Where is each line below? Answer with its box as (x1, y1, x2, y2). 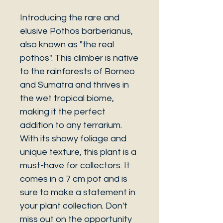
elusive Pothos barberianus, (20, 26, 133, 36)
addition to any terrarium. (20, 120, 122, 130)
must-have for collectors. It (20, 161, 130, 170)
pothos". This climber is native (20, 53, 138, 63)
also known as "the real (20, 40, 114, 49)
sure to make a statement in (20, 188, 135, 197)
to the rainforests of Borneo (20, 67, 135, 76)
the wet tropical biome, (20, 94, 114, 103)
